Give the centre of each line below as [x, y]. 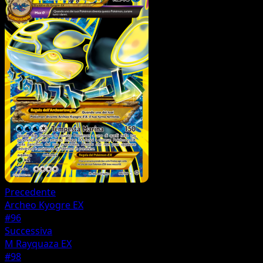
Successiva [28, 231]
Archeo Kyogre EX [44, 205]
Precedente [30, 192]
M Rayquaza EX [38, 244]
